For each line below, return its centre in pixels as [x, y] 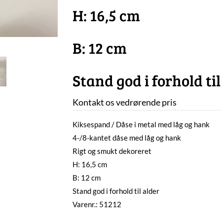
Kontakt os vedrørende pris [124, 102]
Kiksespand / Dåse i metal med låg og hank [141, 124]
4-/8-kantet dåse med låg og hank [127, 138]
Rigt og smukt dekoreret [112, 151]
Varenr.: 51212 [97, 204]
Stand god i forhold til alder [116, 191]
